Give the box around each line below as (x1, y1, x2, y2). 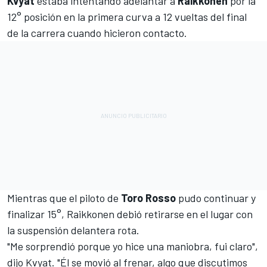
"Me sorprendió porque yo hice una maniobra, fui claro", (7, 240, 258, 253)
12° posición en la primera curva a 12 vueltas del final (7, 10, 247, 24)
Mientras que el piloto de (7, 191, 119, 205)
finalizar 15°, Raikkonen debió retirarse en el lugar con (7, 207, 253, 221)
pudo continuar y (176, 191, 256, 205)
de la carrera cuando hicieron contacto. (7, 26, 187, 40)
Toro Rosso (119, 191, 176, 205)
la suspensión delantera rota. (7, 223, 139, 237)
